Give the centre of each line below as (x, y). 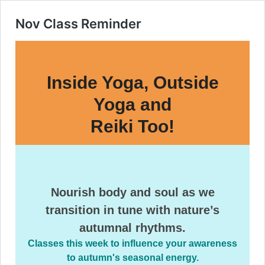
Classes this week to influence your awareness (132, 243)
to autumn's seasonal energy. (132, 258)
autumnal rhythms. (132, 228)
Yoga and (132, 104)
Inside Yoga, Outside (132, 83)
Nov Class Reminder (78, 24)
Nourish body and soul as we (132, 192)
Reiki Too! (132, 126)
